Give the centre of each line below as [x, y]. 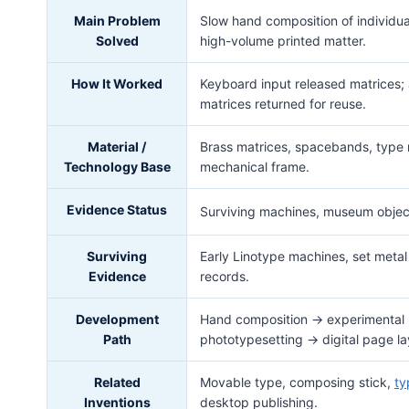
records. [225, 276]
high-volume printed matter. [283, 41]
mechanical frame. [255, 167]
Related [117, 382]
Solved [117, 41]
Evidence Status [117, 210]
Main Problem [117, 21]
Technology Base [117, 167]
